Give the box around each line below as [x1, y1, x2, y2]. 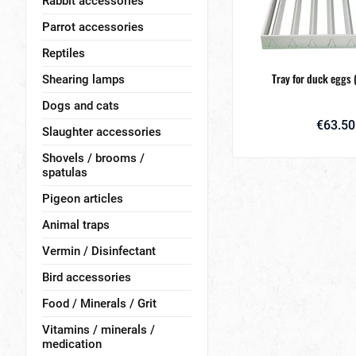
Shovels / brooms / [42, 151, 145, 165]
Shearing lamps [42, 72, 125, 87]
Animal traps [42, 218, 110, 232]
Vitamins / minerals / [42, 323, 155, 337]
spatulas [42, 165, 87, 180]
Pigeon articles [42, 192, 123, 206]
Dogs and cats [42, 99, 119, 113]
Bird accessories [42, 270, 131, 284]
